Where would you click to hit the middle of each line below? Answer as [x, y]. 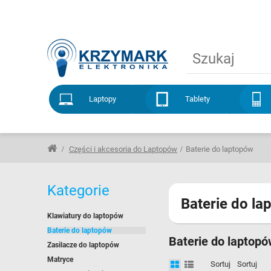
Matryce [60, 260]
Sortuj [221, 264]
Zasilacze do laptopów [83, 245]
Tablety [198, 99]
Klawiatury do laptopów [85, 216]
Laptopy [103, 99]
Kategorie [78, 191]
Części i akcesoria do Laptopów [123, 149]
